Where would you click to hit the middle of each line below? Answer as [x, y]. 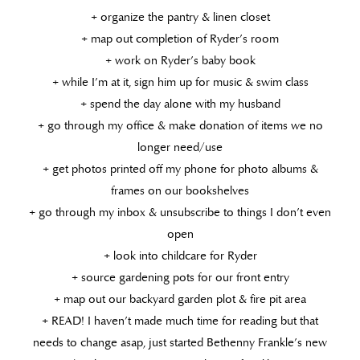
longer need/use [180, 147]
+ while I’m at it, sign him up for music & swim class [180, 82]
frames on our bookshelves [180, 190]
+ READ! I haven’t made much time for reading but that [180, 320]
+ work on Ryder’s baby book [180, 60]
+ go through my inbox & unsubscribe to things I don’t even [180, 212]
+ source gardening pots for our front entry [180, 277]
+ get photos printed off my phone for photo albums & [180, 168]
